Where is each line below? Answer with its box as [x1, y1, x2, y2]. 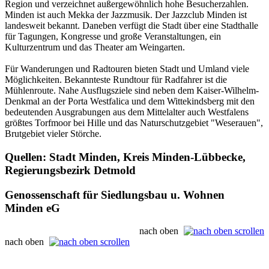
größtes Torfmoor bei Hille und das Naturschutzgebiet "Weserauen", [5, 118, 263, 128]
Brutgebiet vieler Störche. [5, 128, 101, 139]
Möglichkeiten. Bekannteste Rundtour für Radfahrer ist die [5, 74, 227, 85]
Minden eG [5, 201, 60, 214]
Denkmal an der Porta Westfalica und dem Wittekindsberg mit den [5, 96, 255, 107]
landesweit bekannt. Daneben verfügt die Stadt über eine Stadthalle [5, 20, 258, 31]
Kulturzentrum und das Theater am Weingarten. [5, 42, 185, 53]
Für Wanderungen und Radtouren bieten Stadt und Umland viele [5, 64, 249, 74]
